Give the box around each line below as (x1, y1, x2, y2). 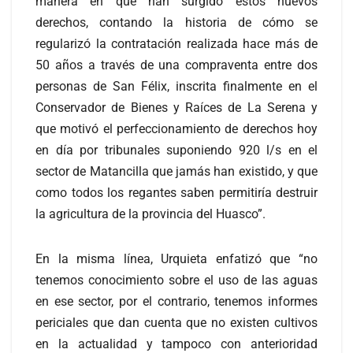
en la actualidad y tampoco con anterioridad (35, 336, 318, 351)
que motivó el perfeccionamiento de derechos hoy (35, 121, 318, 136)
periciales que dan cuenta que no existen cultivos (35, 314, 318, 330)
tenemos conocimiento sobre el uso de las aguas (35, 272, 318, 288)
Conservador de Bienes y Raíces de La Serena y (35, 99, 318, 115)
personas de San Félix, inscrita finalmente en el (35, 78, 318, 94)
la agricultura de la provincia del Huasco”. (35, 206, 266, 221)
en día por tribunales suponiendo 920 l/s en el (35, 142, 318, 158)
